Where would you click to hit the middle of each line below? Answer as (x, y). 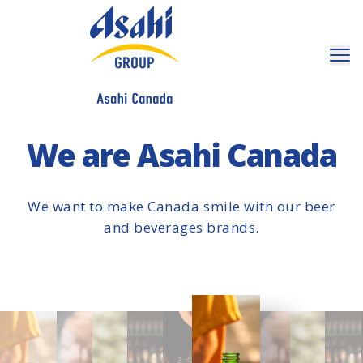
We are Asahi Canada (181, 155)
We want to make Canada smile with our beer (181, 206)
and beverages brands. (181, 227)
